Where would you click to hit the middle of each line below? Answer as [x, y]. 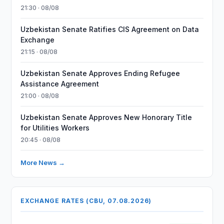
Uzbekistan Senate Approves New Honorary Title [106, 117]
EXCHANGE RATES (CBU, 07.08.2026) [86, 201]
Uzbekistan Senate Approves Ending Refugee [100, 73]
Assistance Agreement [60, 84]
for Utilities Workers [55, 128]
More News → [43, 162]
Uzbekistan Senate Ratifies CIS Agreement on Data [110, 29]
